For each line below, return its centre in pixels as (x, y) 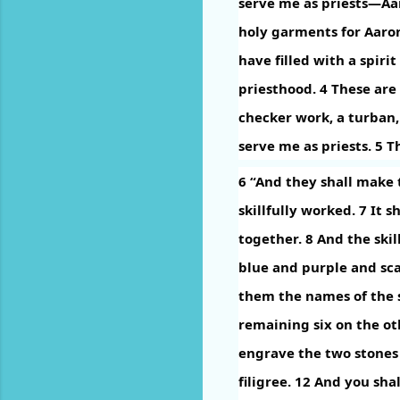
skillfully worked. (299, 209)
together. (272, 238)
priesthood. (279, 88)
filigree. (267, 381)
